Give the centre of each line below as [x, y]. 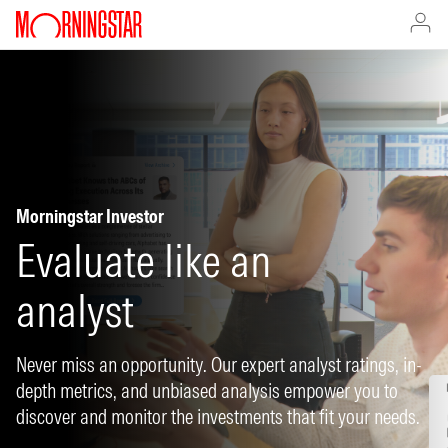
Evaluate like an [143, 260]
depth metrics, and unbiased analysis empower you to [207, 390]
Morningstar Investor [90, 216]
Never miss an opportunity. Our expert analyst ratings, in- [219, 364]
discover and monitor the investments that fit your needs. [218, 416]
